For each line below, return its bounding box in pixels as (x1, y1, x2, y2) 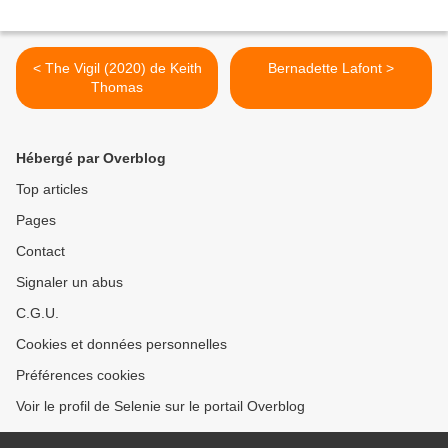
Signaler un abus (16, 274, 123, 291)
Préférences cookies (16, 367, 145, 384)
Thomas (91, 79, 143, 96)
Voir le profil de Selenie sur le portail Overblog (16, 398, 305, 415)
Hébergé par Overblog (16, 150, 166, 167)
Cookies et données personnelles (16, 336, 227, 353)
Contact (16, 243, 65, 260)
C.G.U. (16, 305, 59, 322)
